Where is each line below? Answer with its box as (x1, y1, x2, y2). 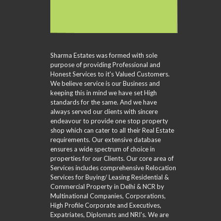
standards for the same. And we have (50, 98, 157, 107)
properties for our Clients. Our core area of (50, 154, 174, 163)
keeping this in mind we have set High (50, 89, 157, 97)
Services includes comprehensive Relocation (50, 164, 176, 172)
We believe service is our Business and (50, 79, 160, 88)
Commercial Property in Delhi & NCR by (50, 183, 164, 191)
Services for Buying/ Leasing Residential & (50, 173, 169, 182)
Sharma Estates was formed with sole (50, 51, 157, 60)
